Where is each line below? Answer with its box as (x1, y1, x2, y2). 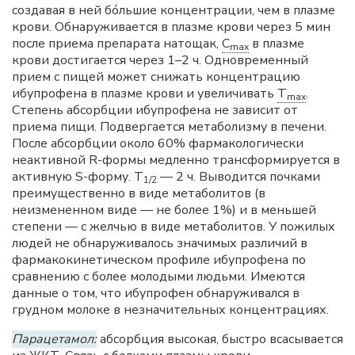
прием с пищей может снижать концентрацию (12, 68, 300, 86)
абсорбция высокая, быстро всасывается (97, 330, 343, 348)
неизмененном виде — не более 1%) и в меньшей (12, 201, 316, 219)
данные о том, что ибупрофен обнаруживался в (12, 284, 300, 302)
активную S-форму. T (12, 168, 143, 185)
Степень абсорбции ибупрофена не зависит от (12, 101, 298, 119)
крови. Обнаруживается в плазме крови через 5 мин (12, 18, 330, 36)
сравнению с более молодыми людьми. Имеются (12, 268, 305, 285)
